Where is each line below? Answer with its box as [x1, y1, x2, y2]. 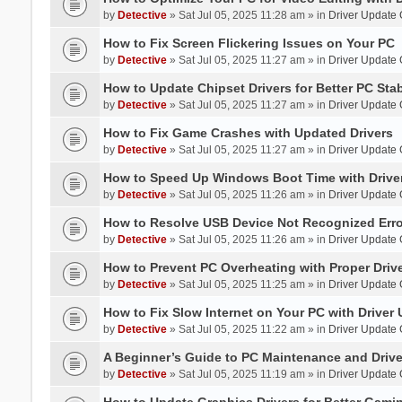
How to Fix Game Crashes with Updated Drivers [102, 125, 393, 140]
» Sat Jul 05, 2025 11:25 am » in [166, 277, 328, 291]
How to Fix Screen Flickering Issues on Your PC [102, 35, 395, 50]
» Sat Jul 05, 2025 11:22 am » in [166, 322, 328, 336]
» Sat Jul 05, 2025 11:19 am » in [166, 367, 328, 380]
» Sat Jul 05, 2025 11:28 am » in [166, 8, 328, 22]
